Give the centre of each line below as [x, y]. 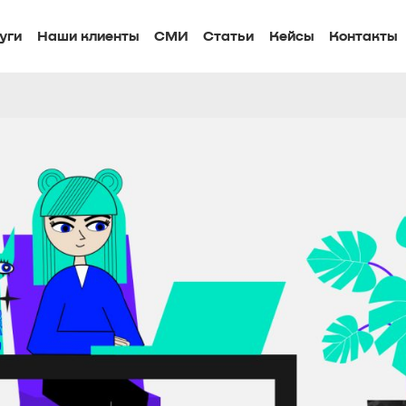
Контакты [363, 36]
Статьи [229, 36]
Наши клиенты [88, 36]
